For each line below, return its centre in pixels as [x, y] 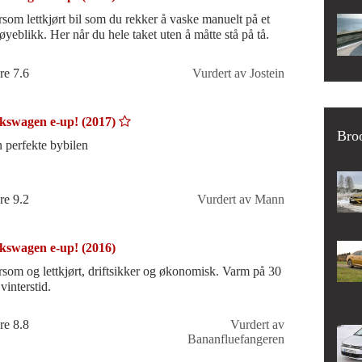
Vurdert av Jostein [238, 73]
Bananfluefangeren [236, 339]
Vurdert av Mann [240, 199]
